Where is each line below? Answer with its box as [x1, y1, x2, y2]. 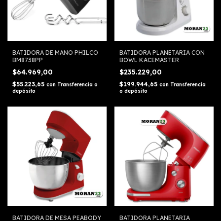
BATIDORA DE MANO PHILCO [12, 49, 98, 57]
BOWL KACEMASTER [119, 56, 179, 64]
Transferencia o [57, 81, 98, 88]
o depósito [119, 88, 147, 95]
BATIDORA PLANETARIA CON [119, 49, 205, 57]
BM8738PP [12, 56, 43, 64]
